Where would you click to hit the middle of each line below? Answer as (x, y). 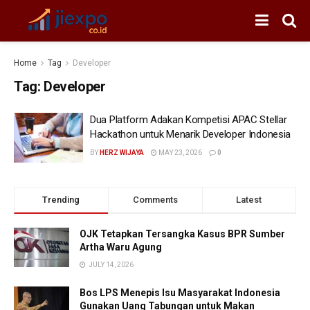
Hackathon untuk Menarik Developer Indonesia (191, 134)
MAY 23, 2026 (180, 153)
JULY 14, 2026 (110, 264)
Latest (249, 199)
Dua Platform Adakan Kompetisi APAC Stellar (189, 120)
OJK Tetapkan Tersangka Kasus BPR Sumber (182, 234)
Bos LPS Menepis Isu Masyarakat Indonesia (180, 292)
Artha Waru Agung (121, 247)
